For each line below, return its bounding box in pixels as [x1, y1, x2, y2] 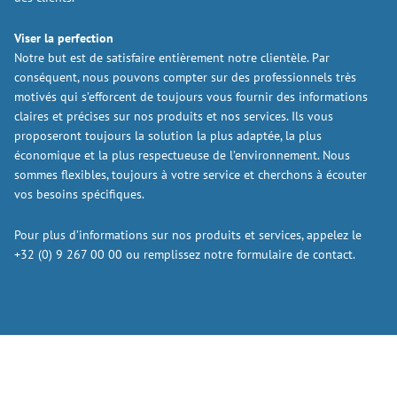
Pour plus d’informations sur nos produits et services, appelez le [14, 227, 362, 243]
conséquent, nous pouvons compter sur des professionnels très [14, 69, 356, 85]
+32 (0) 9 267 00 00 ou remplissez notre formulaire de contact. [14, 246, 355, 262]
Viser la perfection [14, 30, 113, 46]
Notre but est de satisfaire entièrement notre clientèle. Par [14, 50, 330, 66]
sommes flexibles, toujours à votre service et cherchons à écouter [14, 167, 367, 183]
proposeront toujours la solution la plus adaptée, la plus [14, 128, 322, 144]
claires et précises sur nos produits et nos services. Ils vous [14, 108, 333, 124]
